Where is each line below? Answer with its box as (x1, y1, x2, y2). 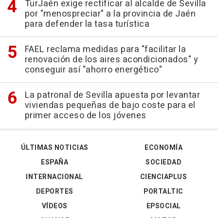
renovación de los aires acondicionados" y (24, 53, 198, 66)
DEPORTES (36, 186, 73, 197)
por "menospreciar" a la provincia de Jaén (24, 7, 196, 20)
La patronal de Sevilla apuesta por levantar (24, 88, 200, 102)
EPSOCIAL (146, 200, 181, 211)
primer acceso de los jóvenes (24, 109, 146, 122)
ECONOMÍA (145, 142, 182, 153)
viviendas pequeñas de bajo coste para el (24, 98, 196, 112)
